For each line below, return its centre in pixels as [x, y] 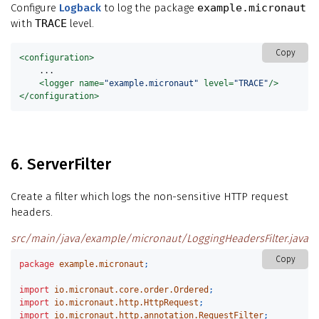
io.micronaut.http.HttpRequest [127, 303]
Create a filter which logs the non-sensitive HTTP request [150, 197]
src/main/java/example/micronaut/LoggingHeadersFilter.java [159, 239]
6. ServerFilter [61, 164]
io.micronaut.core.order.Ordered [132, 290]
